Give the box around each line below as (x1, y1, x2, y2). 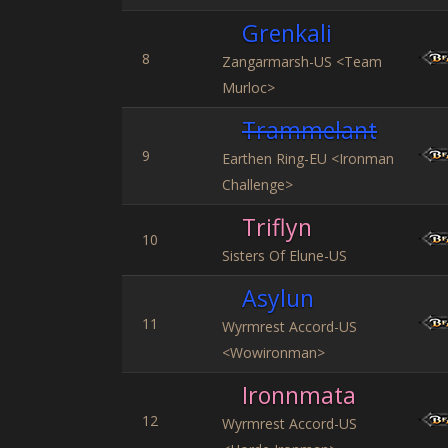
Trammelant (242, 114, 377, 146)
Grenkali (242, 17, 332, 49)
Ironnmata (242, 379, 356, 411)
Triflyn (242, 211, 312, 243)
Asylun (242, 282, 314, 314)
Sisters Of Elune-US (222, 246, 347, 265)
